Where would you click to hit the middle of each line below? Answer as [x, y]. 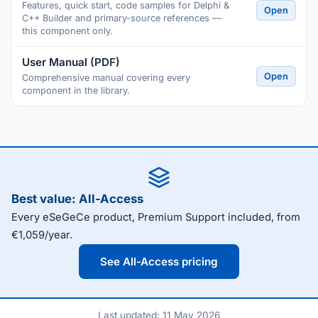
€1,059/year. [42, 235]
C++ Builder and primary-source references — [122, 18]
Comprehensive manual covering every [106, 78]
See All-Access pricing [159, 262]
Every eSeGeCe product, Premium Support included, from [156, 217]
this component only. [67, 31]
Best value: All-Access [77, 199]
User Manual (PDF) [71, 62]
